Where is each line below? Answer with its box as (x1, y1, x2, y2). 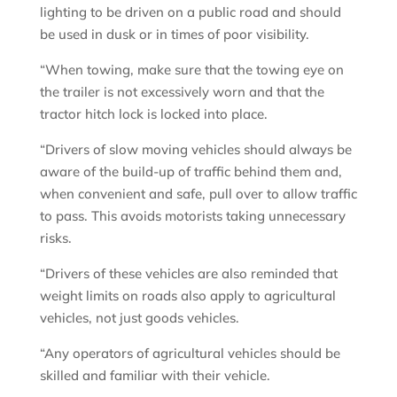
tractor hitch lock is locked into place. (39, 105, 268, 122)
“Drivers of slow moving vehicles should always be (39, 140, 352, 158)
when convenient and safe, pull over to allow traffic (39, 184, 357, 202)
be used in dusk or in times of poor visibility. (39, 25, 313, 43)
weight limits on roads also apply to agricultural (39, 286, 336, 304)
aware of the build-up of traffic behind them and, (39, 162, 342, 180)
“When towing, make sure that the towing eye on (39, 60, 344, 78)
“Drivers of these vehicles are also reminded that (39, 264, 338, 282)
